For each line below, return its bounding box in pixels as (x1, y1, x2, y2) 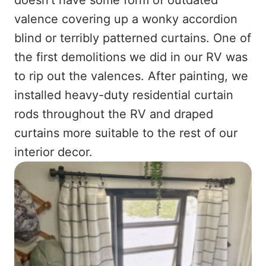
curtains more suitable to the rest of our (14, 125, 237, 140)
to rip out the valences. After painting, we (14, 68, 248, 83)
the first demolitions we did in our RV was (14, 49, 248, 64)
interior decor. (14, 144, 93, 159)
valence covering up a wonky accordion (14, 11, 237, 26)
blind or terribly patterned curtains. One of (14, 30, 251, 45)
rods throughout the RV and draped (14, 106, 213, 121)
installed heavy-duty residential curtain (14, 87, 233, 102)
